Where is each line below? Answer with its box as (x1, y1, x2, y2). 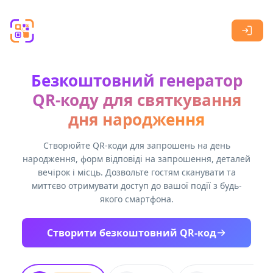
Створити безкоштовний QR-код (47, 226, 216, 239)
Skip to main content (4, 5, 100, 18)
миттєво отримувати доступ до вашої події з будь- (31, 180, 242, 191)
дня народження (68, 108, 205, 130)
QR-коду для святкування (32, 89, 241, 111)
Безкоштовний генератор (30, 69, 243, 91)
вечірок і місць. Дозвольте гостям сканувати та (37, 166, 236, 178)
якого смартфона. (99, 193, 174, 205)
